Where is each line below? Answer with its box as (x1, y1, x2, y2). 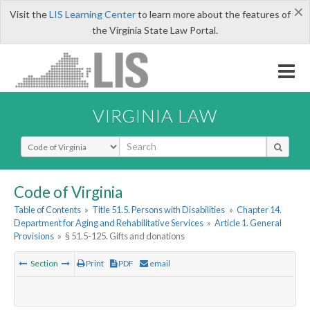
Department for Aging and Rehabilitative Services (14, 217, 203, 229)
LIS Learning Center (48, 8, 136, 20)
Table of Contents (14, 204, 81, 216)
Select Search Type (20, 135, 104, 149)
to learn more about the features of (135, 8, 291, 20)
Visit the (9, 8, 49, 20)
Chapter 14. (236, 204, 282, 216)
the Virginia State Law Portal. (92, 24, 218, 36)
